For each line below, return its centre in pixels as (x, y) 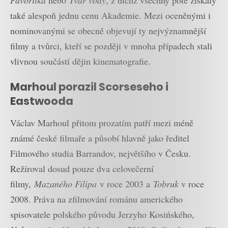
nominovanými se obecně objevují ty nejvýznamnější (108, 30)
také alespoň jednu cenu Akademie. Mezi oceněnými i (110, 15)
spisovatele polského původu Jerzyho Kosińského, (102, 214)
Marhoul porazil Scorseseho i (89, 87)
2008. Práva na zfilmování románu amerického (96, 199)
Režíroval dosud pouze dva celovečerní (82, 168)
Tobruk (166, 183)
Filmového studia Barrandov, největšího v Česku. (101, 153)
